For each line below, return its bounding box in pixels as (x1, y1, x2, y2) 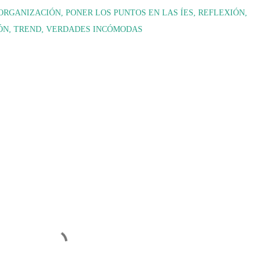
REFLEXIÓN (198, 8, 245, 17)
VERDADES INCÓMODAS (46, 25, 143, 34)
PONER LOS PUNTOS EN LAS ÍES (66, 8, 193, 17)
